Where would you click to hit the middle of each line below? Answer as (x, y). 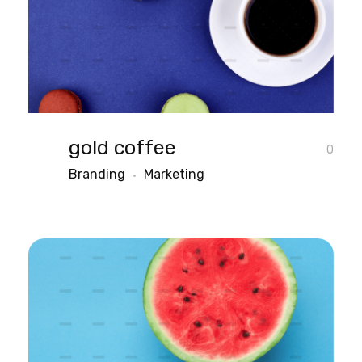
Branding (97, 175)
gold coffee (122, 148)
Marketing (174, 175)
